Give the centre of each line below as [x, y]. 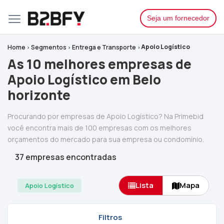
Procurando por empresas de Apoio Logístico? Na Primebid [105, 116]
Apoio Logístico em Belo [84, 79]
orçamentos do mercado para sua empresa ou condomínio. [106, 139]
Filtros [110, 217]
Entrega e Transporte [104, 47]
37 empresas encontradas [66, 157]
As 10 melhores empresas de [99, 64]
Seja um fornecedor [178, 18]
